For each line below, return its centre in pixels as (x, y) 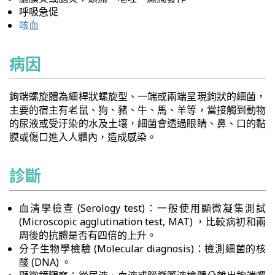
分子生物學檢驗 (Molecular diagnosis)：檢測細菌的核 (142, 249)
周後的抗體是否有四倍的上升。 (88, 235)
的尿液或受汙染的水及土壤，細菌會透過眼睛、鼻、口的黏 (137, 123)
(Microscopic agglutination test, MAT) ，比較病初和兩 (142, 222)
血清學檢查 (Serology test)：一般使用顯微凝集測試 (142, 208)
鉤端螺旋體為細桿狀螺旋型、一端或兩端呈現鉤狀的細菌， (137, 96)
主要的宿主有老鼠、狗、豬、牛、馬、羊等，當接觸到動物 (137, 110)
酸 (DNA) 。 (45, 262)
